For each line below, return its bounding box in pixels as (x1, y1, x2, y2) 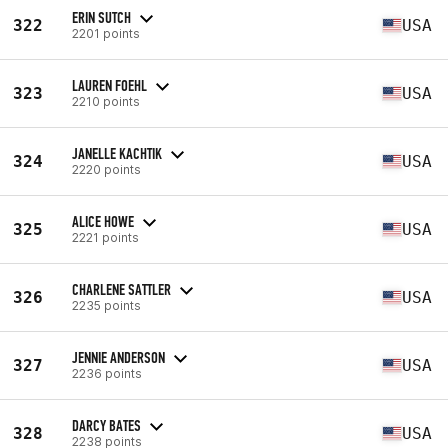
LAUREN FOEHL (72, 75, 147, 95)
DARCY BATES (72, 415, 141, 435)
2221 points (72, 229, 139, 245)
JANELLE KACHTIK (72, 143, 162, 163)
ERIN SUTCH (72, 7, 131, 27)
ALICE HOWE (72, 211, 134, 231)
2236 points (72, 365, 142, 381)
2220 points (72, 161, 141, 177)
